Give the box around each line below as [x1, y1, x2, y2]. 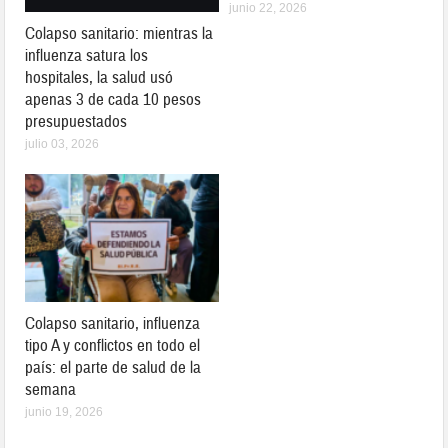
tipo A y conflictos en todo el [25, 335, 201, 357]
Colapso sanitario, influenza [25, 313, 201, 335]
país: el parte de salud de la [25, 357, 202, 379]
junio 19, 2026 [25, 405, 104, 420]
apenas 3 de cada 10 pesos [25, 89, 202, 111]
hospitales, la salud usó [25, 67, 174, 89]
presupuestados [25, 111, 128, 133]
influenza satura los [25, 45, 149, 67]
